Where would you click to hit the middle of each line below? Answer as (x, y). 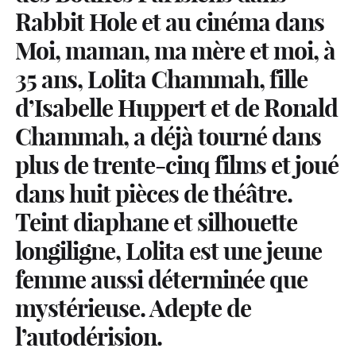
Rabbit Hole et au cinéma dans (170, 22)
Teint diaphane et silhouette (156, 222)
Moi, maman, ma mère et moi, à (175, 50)
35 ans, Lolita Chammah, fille (161, 79)
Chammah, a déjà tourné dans (168, 136)
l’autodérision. (89, 337)
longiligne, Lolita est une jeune (168, 251)
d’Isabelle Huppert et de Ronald (176, 108)
